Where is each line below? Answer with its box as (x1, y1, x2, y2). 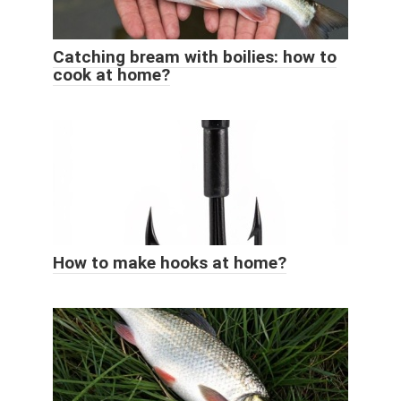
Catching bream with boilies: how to (53, 47, 337, 68)
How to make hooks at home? (53, 252, 286, 274)
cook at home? (53, 64, 170, 86)
